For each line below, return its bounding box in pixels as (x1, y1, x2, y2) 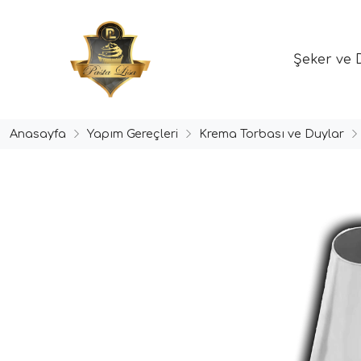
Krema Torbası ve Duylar (199, 127, 344, 140)
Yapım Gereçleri (87, 127, 178, 140)
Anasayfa (10, 127, 66, 140)
